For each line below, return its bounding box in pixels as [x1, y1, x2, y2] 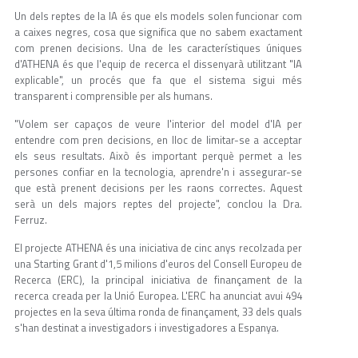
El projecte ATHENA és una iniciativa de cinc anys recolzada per [14, 240, 302, 257]
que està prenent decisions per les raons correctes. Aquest [14, 180, 302, 197]
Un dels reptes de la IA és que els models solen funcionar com [14, 8, 302, 25]
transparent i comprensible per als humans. [14, 88, 213, 105]
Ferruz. [14, 212, 47, 229]
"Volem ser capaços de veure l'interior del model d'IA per [14, 116, 302, 133]
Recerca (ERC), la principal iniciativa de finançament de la [14, 272, 302, 288]
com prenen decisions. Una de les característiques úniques [14, 40, 302, 57]
